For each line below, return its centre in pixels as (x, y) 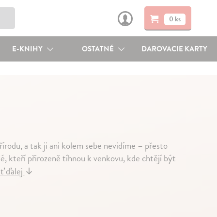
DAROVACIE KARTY (175, 49)
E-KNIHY (28, 49)
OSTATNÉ (99, 49)
